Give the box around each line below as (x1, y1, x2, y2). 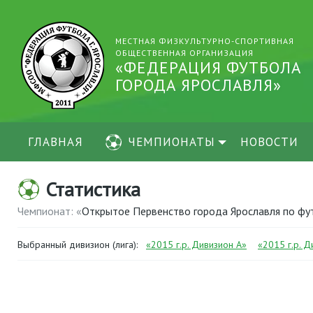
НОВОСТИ (240, 134, 298, 150)
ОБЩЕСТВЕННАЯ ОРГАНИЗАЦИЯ (115, 48, 254, 58)
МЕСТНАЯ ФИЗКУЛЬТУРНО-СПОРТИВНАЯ (115, 36, 294, 46)
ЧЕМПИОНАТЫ (128, 134, 215, 150)
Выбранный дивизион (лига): (17, 238, 140, 251)
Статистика (45, 176, 140, 202)
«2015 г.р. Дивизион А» (146, 238, 247, 251)
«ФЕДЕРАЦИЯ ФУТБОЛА (115, 57, 301, 78)
